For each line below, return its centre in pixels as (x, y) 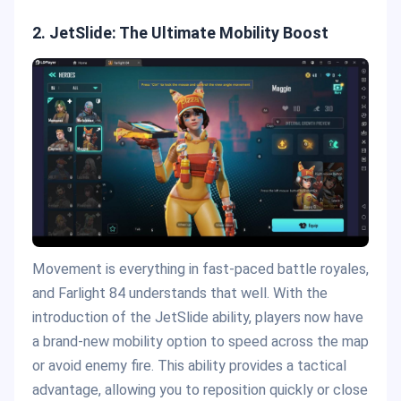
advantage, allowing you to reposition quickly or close (200, 389)
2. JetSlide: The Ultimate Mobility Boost (180, 33)
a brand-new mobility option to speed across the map (200, 341)
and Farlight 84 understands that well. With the (180, 293)
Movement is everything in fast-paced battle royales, (200, 269)
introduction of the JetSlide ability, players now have (198, 317)
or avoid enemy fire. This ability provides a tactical (189, 365)
